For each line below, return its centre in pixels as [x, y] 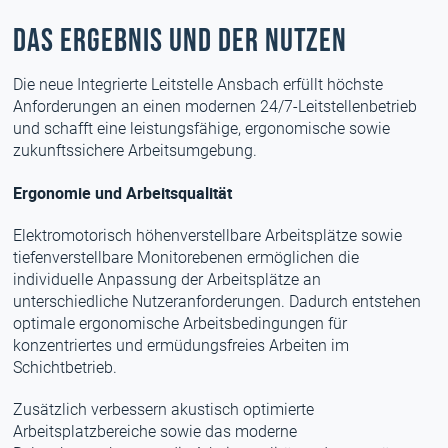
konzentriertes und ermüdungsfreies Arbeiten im [181, 345]
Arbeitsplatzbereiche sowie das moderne [155, 431]
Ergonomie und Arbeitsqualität [123, 193]
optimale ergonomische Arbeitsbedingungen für [180, 323]
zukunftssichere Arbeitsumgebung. [135, 150]
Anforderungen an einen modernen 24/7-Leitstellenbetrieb [215, 106]
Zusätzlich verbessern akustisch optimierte [164, 409]
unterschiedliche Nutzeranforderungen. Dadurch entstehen [217, 301]
